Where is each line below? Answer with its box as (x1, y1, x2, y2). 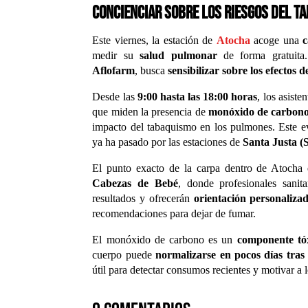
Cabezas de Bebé (92, 177, 178, 189)
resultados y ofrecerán (92, 192, 194, 204)
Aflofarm (92, 64, 135, 76)
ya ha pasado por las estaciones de (92, 135, 243, 148)
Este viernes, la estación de (92, 34, 217, 46)
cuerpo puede (92, 248, 156, 261)
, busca (135, 64, 168, 76)
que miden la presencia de (92, 105, 208, 118)
